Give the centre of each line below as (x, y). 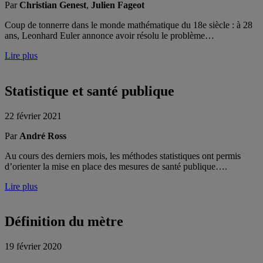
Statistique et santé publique (90, 91)
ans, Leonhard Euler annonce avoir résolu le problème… (109, 35)
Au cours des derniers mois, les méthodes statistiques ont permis (123, 156)
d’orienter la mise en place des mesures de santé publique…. (116, 166)
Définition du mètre (64, 222)
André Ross (43, 136)
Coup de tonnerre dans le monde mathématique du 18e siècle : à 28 (129, 25)
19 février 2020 (33, 247)
